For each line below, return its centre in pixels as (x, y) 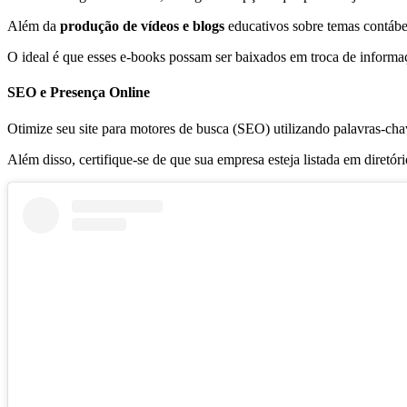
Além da (32, 26)
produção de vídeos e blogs (142, 26)
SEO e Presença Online (79, 93)
